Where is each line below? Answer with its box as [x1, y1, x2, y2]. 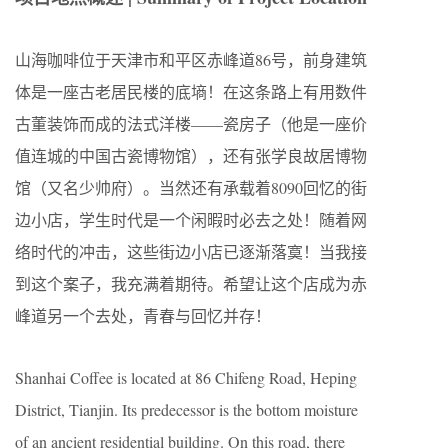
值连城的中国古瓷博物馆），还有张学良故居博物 [15, 145, 367, 166]
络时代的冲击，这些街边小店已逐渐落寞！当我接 [15, 241, 367, 262]
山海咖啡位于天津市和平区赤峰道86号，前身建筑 [15, 49, 367, 70]
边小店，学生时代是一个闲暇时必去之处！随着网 [15, 209, 367, 230]
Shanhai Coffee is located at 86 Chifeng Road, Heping [15, 367, 357, 388]
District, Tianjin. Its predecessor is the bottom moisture [15, 399, 358, 420]
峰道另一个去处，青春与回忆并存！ [15, 305, 271, 326]
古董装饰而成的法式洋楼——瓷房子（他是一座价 [15, 113, 367, 134]
